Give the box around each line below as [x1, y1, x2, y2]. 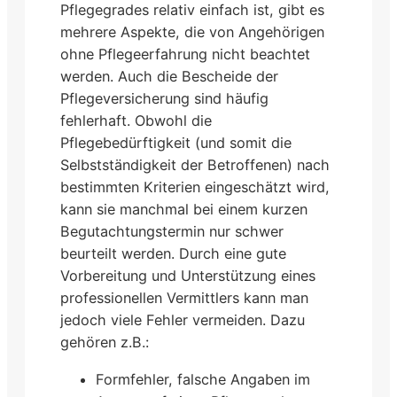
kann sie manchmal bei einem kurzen [60, 200, 307, 219]
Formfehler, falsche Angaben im [96, 370, 310, 388]
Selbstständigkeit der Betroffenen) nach [60, 156, 330, 175]
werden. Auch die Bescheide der [60, 67, 278, 86]
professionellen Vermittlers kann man [60, 289, 308, 307]
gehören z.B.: [60, 333, 149, 352]
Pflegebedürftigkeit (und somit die [60, 134, 292, 152]
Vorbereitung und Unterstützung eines [60, 267, 315, 285]
